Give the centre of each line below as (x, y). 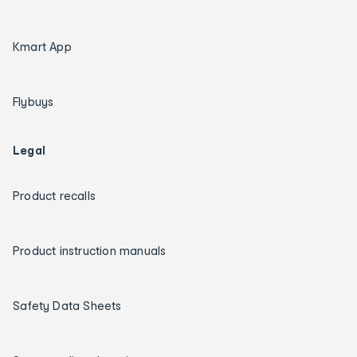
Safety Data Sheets (67, 305)
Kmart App (42, 46)
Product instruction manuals (90, 250)
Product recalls (54, 195)
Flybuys (33, 101)
